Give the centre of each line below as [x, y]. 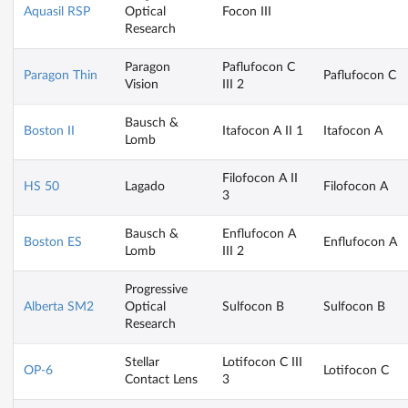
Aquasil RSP [57, 11]
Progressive [156, 289]
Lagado [145, 186]
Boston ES [53, 242]
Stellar [142, 362]
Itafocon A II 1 [263, 131]
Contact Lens [161, 379]
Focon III [247, 11]
